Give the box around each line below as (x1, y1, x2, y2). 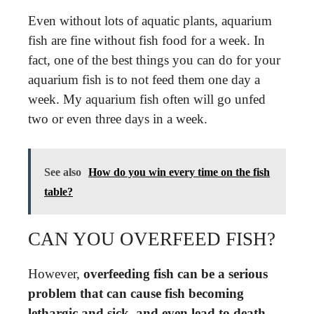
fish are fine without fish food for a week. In (28, 32, 265, 48)
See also (44, 166, 81, 178)
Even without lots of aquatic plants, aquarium (28, 13, 272, 28)
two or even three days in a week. (28, 111, 207, 126)
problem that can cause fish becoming (28, 286, 244, 301)
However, (28, 266, 83, 281)
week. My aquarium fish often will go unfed (28, 91, 266, 107)
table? (44, 186, 73, 198)
